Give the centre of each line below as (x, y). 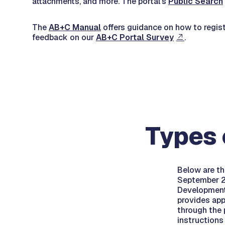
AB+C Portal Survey (135, 37)
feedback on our (64, 37)
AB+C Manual (75, 27)
